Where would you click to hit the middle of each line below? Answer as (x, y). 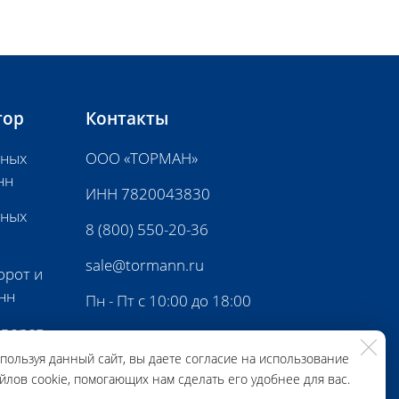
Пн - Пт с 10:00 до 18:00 (168, 301)
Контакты (127, 118)
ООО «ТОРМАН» (142, 158)
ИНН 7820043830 (148, 194)
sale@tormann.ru (145, 265)
